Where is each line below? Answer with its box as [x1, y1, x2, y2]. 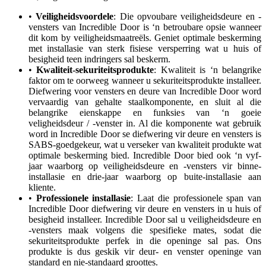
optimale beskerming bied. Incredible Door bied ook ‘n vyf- [28, 150, 261, 160]
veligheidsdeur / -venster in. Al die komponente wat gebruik [28, 118, 261, 128]
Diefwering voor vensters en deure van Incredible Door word [28, 85, 261, 96]
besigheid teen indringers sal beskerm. [28, 53, 170, 64]
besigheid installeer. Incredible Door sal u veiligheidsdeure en [28, 214, 261, 224]
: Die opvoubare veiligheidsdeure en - [113, 11, 262, 21]
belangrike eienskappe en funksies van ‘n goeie [28, 107, 261, 118]
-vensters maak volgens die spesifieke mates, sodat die [28, 224, 261, 235]
